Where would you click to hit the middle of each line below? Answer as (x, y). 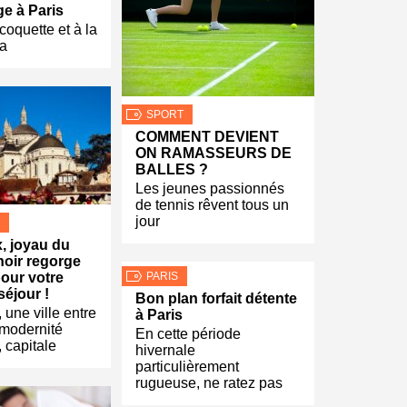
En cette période (188, 334)
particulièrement (187, 367)
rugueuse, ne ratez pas (209, 383)
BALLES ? (172, 169)
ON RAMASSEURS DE (213, 153)
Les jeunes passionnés (210, 189)
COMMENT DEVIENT (207, 137)
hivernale (165, 350)
